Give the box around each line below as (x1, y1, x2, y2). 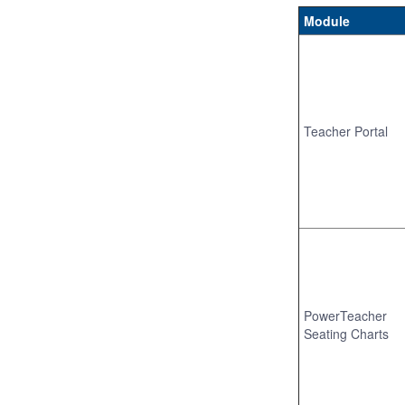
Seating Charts (304, 325, 389, 343)
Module (304, 12, 350, 30)
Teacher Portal (304, 122, 388, 140)
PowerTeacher (304, 306, 387, 325)
